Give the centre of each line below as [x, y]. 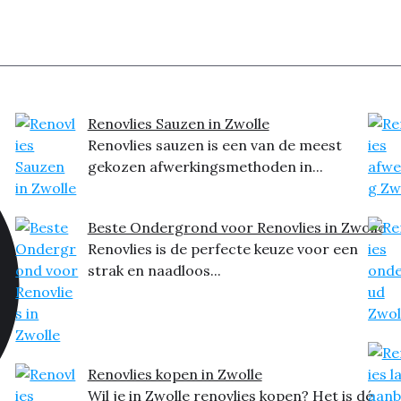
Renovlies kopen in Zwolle [175, 375]
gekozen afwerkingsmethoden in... [205, 167]
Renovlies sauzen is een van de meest [214, 145]
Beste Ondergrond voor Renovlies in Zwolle [236, 228]
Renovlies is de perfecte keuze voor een [222, 249]
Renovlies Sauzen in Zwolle [178, 124]
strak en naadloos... [154, 271]
